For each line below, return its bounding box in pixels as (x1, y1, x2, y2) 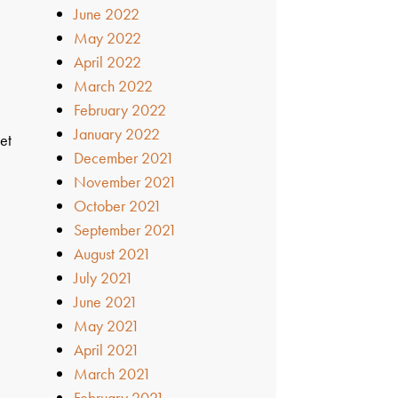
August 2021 (74, 243, 152, 264)
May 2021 (74, 314, 140, 336)
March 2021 (74, 362, 152, 384)
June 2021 (74, 291, 139, 312)
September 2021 (74, 219, 178, 240)
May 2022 (74, 27, 142, 48)
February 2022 (74, 99, 167, 120)
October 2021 (74, 195, 163, 216)
